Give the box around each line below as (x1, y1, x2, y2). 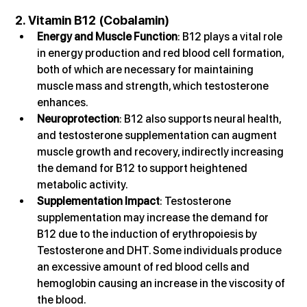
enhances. (37, 96, 89, 110)
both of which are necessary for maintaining (37, 63, 256, 77)
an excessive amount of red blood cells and (37, 260, 252, 274)
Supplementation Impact (37, 195, 160, 208)
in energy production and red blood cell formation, (37, 47, 286, 60)
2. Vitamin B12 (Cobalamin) (15, 13, 170, 28)
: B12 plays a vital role (177, 30, 285, 44)
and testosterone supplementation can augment (37, 129, 280, 143)
